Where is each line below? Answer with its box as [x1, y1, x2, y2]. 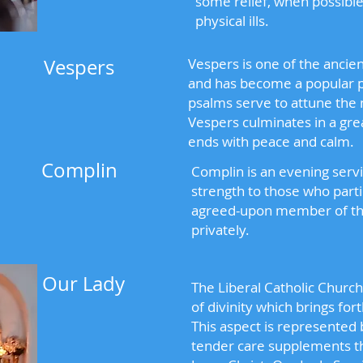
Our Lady [37, 271, 125, 297]
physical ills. [195, 11, 269, 30]
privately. [191, 220, 250, 239]
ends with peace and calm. [188, 132, 354, 151]
